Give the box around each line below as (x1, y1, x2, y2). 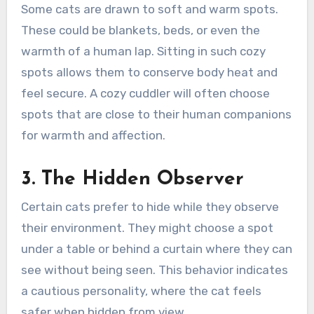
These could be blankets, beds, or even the (20, 22, 260, 37)
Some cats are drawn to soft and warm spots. (20, 1, 278, 16)
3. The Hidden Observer (20, 169, 244, 189)
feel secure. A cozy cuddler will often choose (20, 86, 270, 100)
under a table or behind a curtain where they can (20, 241, 292, 256)
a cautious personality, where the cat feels (20, 283, 261, 298)
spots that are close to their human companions (20, 107, 292, 121)
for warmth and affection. (20, 128, 165, 142)
